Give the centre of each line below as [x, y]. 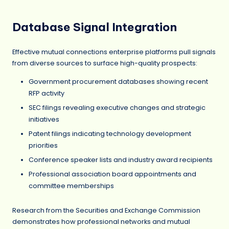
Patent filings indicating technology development [110, 134]
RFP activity [47, 94]
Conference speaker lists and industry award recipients [121, 160]
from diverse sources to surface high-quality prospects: [105, 63]
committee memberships [71, 186]
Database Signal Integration [95, 27]
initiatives [44, 120]
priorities [43, 146]
